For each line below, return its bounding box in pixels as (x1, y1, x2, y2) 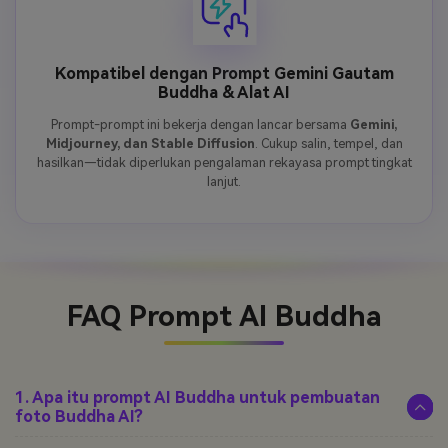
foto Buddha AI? (15, 407, 143, 427)
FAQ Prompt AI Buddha (66, 300, 382, 334)
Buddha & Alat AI (158, 82, 290, 102)
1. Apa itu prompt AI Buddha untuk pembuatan (15, 388, 380, 408)
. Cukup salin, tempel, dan (254, 135, 403, 151)
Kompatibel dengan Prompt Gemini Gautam (54, 63, 394, 83)
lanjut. (207, 173, 241, 189)
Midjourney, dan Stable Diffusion (45, 135, 255, 151)
